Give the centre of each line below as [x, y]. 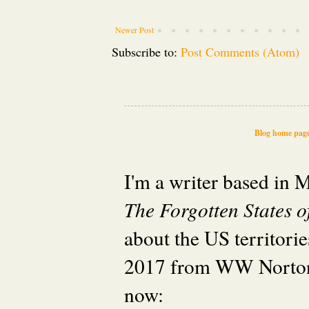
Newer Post [134, 30]
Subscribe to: [146, 52]
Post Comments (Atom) [240, 52]
